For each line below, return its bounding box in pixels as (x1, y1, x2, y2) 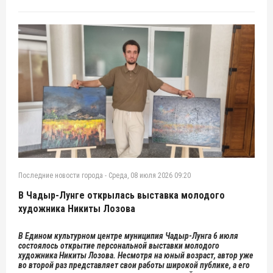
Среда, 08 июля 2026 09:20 (108, 171, 191, 180)
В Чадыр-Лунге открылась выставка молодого (18, 189, 225, 201)
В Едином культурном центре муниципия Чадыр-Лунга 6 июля (18, 230, 238, 241)
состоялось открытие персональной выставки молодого (18, 240, 219, 250)
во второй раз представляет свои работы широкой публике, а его (18, 260, 250, 270)
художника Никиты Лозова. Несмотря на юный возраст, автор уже (18, 250, 253, 260)
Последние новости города (18, 171, 103, 180)
